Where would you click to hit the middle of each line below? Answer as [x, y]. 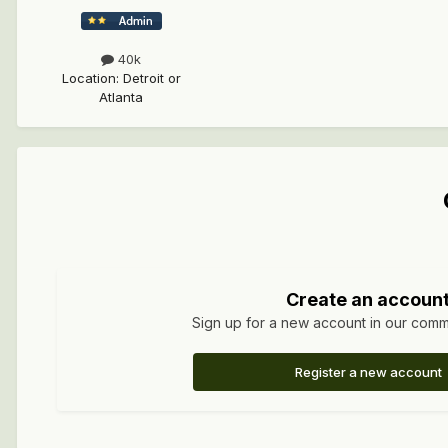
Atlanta [121, 97]
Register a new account [368, 372]
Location [88, 78]
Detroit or [151, 78]
